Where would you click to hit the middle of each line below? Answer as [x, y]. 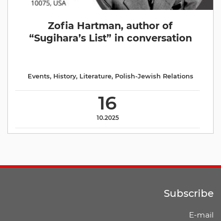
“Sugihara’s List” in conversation [110, 38]
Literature [95, 76]
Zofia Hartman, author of [110, 26]
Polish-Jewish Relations [154, 76]
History [64, 76]
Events [38, 76]
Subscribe [188, 193]
